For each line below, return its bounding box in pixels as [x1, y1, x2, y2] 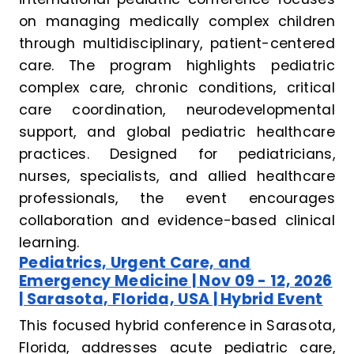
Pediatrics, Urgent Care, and [19, 252, 251, 274]
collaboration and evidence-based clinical [19, 211, 335, 231]
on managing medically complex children [19, 12, 335, 32]
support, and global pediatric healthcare [19, 122, 335, 142]
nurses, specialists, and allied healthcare [19, 167, 335, 186]
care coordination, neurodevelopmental [19, 100, 335, 120]
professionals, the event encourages [19, 189, 335, 209]
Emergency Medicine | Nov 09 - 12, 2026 [19, 270, 333, 292]
